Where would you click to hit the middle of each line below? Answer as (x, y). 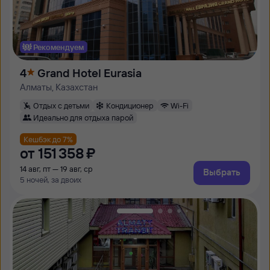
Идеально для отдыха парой (83, 117)
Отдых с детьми (61, 105)
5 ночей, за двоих (51, 180)
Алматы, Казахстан (59, 87)
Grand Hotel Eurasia (89, 73)
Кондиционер (130, 105)
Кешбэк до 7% (48, 139)
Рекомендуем (58, 47)
